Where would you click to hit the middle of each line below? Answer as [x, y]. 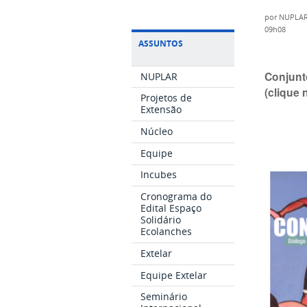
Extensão [161, 110]
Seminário [164, 297]
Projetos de [167, 98]
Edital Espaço [171, 208]
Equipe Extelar [174, 275]
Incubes [159, 175]
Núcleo [157, 132]
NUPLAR [159, 76]
